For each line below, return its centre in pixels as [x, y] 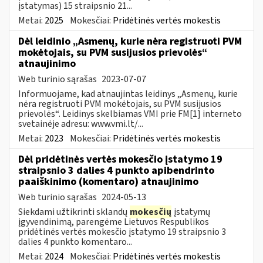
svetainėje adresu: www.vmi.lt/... [81, 124]
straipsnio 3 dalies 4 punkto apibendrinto [116, 170]
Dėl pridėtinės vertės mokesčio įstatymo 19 [120, 159]
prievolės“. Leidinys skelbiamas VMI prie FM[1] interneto [130, 114]
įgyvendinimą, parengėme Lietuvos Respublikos [114, 222]
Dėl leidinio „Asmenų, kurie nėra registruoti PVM [130, 41]
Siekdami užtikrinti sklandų [74, 212]
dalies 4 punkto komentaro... [75, 242]
